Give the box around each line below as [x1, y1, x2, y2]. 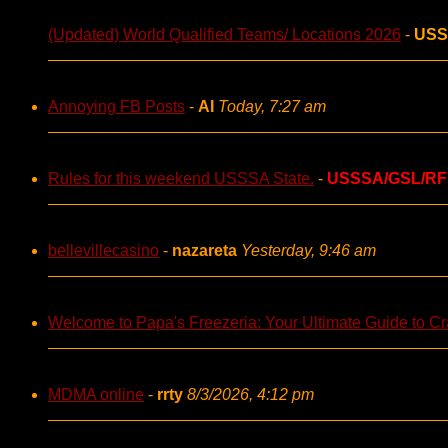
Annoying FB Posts [48, 98, 185, 115]
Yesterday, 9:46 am [241, 242, 376, 259]
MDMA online [48, 386, 144, 403]
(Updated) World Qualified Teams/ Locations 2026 [48, 26, 401, 43]
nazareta [172, 242, 237, 259]
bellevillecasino [48, 242, 159, 259]
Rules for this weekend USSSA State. [48, 170, 314, 187]
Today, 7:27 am [218, 98, 326, 115]
